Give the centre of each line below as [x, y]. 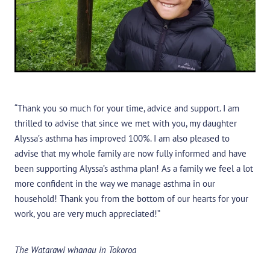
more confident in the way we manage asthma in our [115, 183]
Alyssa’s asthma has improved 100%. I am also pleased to [122, 138]
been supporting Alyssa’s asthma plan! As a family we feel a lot [134, 168]
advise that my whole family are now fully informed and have [130, 153]
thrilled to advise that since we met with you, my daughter [126, 123]
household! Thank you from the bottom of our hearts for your [131, 198]
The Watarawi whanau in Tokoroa [75, 250]
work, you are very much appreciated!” [87, 213]
